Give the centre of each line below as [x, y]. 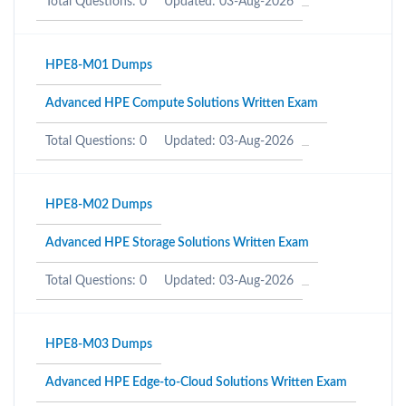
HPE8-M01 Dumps [99, 65]
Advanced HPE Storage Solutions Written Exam [177, 243]
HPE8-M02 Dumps [99, 205]
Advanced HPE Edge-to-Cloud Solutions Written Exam [196, 382]
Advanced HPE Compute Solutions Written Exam [182, 103]
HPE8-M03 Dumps [99, 344]
